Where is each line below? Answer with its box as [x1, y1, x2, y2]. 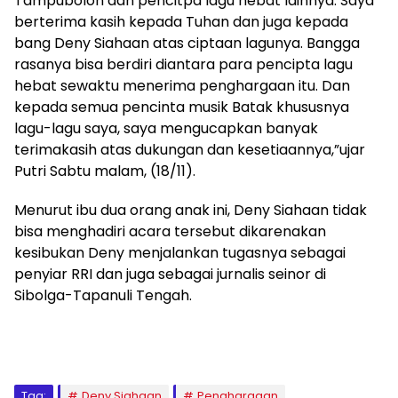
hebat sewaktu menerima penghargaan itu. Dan [14, 76, 350, 97]
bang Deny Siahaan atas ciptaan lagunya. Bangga [14, 33, 360, 54]
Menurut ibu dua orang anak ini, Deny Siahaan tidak [14, 200, 367, 221]
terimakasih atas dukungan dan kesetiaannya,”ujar [14, 139, 365, 161]
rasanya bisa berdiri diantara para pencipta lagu [14, 54, 353, 76]
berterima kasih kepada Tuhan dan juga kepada [14, 12, 348, 33]
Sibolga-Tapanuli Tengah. [14, 285, 192, 306]
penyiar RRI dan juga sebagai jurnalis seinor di [14, 264, 326, 285]
